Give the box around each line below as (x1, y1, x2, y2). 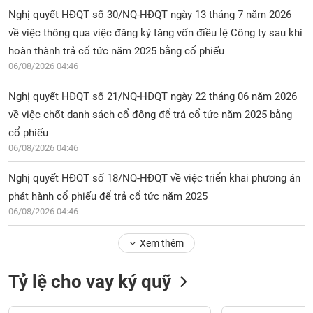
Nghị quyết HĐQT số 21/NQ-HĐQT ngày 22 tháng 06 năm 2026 (8, 90, 298, 103)
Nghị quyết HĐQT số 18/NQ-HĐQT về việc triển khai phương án (8, 172, 301, 184)
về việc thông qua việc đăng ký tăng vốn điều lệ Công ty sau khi (8, 27, 303, 39)
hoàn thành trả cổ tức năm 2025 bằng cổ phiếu (8, 45, 225, 57)
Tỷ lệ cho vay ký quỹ (8, 271, 172, 292)
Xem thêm (139, 238, 184, 249)
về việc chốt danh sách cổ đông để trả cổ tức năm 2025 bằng (8, 108, 293, 121)
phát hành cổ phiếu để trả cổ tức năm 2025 (8, 190, 208, 203)
